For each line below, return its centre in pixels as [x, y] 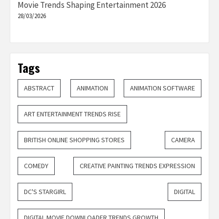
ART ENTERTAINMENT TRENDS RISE [72, 114]
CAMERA [183, 140]
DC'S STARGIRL [45, 192]
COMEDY [36, 166]
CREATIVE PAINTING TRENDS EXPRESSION [137, 166]
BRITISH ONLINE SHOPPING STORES [74, 140]
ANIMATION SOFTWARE [163, 88]
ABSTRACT [39, 88]
